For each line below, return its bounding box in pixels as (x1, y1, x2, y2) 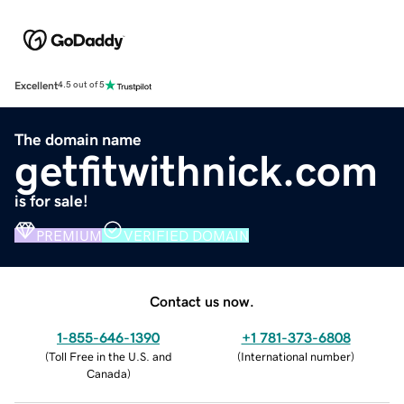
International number (241, 350, 351, 363)
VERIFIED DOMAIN (124, 227, 249, 243)
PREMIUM (36, 227, 102, 243)
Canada (86, 367, 127, 380)
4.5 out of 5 (58, 80, 105, 90)
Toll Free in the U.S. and (48, 350, 172, 363)
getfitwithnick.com (14, 148, 378, 192)
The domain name (14, 131, 142, 148)
